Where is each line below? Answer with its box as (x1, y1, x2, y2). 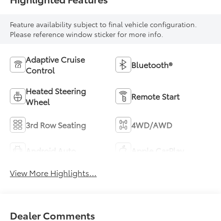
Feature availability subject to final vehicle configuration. (10, 19, 197, 29)
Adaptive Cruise (26, 53, 85, 65)
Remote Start (131, 90, 180, 102)
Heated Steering (26, 84, 86, 96)
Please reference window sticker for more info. (10, 29, 164, 39)
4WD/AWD (131, 118, 172, 130)
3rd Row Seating (26, 118, 86, 130)
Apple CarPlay (131, 144, 184, 156)
